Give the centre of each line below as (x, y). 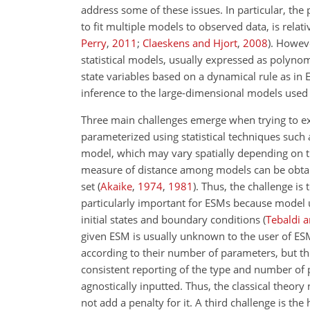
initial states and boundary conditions (172, 219)
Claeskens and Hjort (190, 43)
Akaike (116, 186)
